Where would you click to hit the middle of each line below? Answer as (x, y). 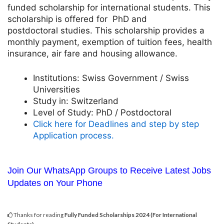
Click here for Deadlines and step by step (116, 124)
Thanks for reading (38, 215)
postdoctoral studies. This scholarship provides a (106, 31)
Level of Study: (63, 112)
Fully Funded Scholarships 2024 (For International (131, 215)
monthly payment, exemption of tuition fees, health (110, 42)
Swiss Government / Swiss (134, 78)
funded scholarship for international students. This (109, 8)
